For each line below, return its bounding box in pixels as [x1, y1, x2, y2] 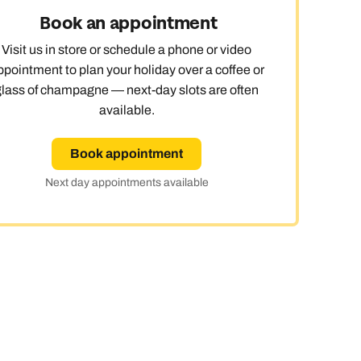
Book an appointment [35, 12, 218, 36]
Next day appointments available [44, 176, 209, 189]
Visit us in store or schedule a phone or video [2, 43, 251, 57]
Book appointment [68, 147, 185, 161]
